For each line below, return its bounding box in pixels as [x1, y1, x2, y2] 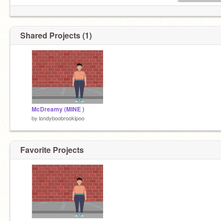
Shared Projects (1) [20, 30, 92, 41]
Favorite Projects [20, 144, 84, 155]
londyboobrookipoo [39, 114, 84, 122]
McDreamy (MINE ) [32, 105, 84, 113]
